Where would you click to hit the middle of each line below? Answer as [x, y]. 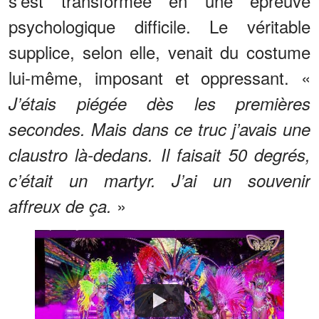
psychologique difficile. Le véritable [159, 26]
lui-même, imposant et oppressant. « [159, 78]
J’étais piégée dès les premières [159, 104]
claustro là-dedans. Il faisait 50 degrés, [159, 155]
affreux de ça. [60, 206]
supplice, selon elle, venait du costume [159, 52]
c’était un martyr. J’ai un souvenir [159, 181]
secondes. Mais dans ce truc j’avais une [159, 129]
